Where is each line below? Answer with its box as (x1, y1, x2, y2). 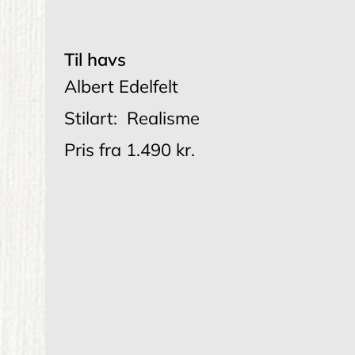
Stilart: (64, 107, 117, 130)
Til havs (64, 48, 126, 71)
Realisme (127, 107, 200, 130)
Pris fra (64, 139, 121, 162)
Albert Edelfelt (64, 75, 178, 98)
